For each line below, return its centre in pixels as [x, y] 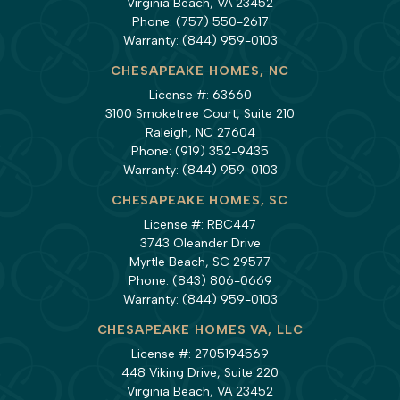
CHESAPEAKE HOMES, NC [200, 71]
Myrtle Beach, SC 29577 [200, 262]
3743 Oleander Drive [200, 243]
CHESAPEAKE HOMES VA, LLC [200, 329]
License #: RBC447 [200, 224]
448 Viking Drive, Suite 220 [200, 372]
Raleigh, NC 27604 [200, 132]
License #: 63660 [200, 95]
